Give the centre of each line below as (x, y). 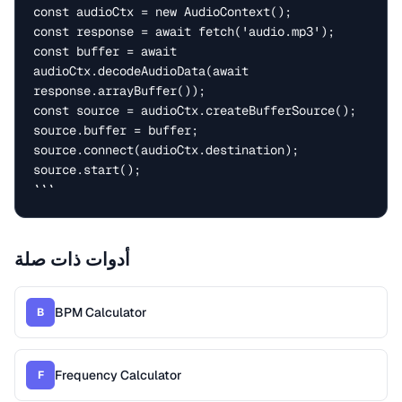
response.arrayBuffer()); (119, 91)
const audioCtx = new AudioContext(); (162, 12)
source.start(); (87, 170)
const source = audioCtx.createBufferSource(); (195, 110)
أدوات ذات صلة (72, 259)
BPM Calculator (101, 312)
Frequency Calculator (118, 375)
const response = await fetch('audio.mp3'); (184, 31)
